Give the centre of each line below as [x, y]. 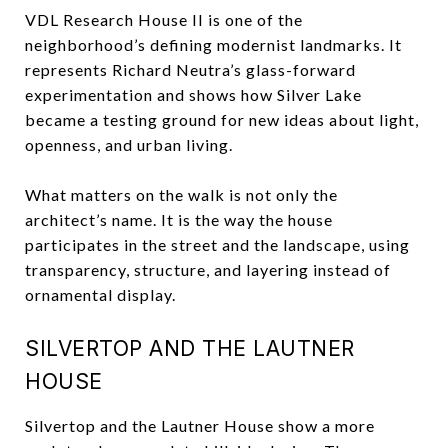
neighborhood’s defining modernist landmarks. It [213, 44]
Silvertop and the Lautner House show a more [200, 425]
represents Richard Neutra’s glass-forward [190, 69]
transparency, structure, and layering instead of [208, 269]
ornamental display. [100, 294]
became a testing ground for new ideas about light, [222, 119]
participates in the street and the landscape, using [217, 244]
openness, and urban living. [129, 144]
